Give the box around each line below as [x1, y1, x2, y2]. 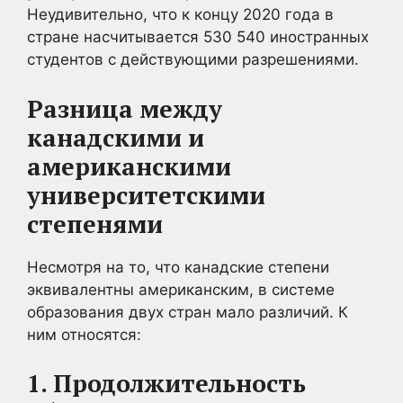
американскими [27, 149, 231, 183]
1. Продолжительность [27, 367, 306, 399]
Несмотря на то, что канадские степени [27, 257, 329, 276]
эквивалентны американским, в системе [27, 280, 335, 299]
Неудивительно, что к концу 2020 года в [27, 5, 334, 23]
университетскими [27, 178, 265, 211]
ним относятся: [27, 325, 141, 344]
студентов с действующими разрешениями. [27, 50, 359, 68]
